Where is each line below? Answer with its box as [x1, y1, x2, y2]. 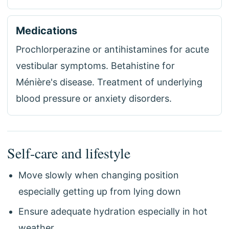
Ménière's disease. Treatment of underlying [16, 77, 202, 87]
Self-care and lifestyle [7, 143, 130, 163]
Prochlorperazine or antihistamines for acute [16, 44, 209, 55]
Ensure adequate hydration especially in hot [18, 206, 208, 217]
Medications [16, 25, 77, 37]
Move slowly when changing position [18, 170, 179, 180]
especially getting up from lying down [18, 186, 181, 197]
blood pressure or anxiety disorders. [16, 93, 172, 104]
